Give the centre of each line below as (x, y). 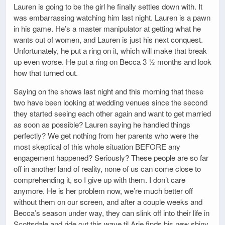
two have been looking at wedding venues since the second (110, 102)
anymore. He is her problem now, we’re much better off (103, 191)
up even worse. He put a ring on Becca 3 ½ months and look (113, 61)
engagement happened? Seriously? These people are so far (111, 158)
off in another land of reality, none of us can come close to (107, 169)
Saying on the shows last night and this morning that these (108, 91)
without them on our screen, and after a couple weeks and (108, 202)
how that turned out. (46, 72)
